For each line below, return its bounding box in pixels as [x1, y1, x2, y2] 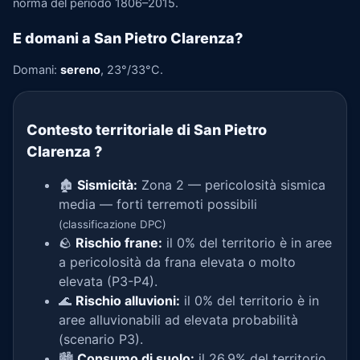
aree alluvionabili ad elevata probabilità [59, 312, 298, 328]
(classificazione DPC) [59, 218, 166, 231]
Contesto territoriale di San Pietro [27, 121, 267, 138]
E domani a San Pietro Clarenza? [13, 30, 243, 47]
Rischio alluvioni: [76, 292, 180, 309]
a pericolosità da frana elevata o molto [59, 254, 296, 270]
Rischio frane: [76, 235, 162, 251]
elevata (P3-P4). [59, 273, 157, 289]
